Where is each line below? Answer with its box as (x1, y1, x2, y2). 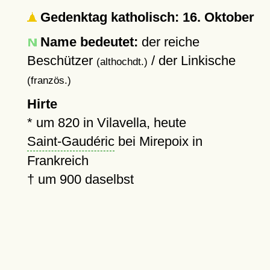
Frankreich (27, 153, 89, 168)
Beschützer (27, 53, 96, 68)
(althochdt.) (96, 56, 148, 67)
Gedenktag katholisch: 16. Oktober (36, 10, 254, 25)
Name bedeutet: (40, 34, 138, 49)
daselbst (81, 172, 134, 187)
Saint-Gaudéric (27, 134, 115, 149)
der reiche (137, 34, 199, 49)
